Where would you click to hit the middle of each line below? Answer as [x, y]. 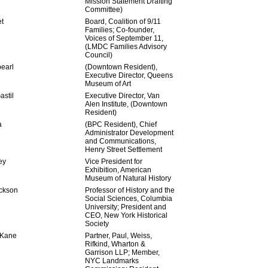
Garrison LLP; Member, [122, 252]
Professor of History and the [130, 190]
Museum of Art [108, 84]
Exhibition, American [118, 170]
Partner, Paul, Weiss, [118, 236]
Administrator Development [129, 133]
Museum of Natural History [128, 178]
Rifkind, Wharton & [115, 244]
